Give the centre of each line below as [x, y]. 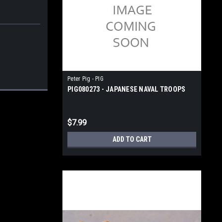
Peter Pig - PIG [85, 79]
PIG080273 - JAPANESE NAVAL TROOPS [127, 89]
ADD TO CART [132, 139]
